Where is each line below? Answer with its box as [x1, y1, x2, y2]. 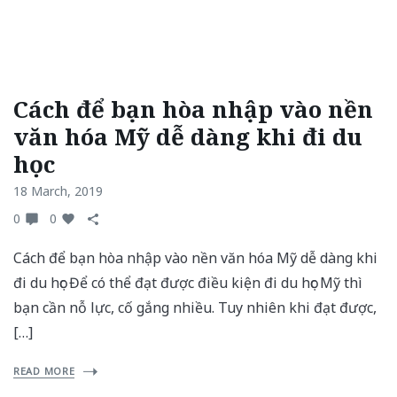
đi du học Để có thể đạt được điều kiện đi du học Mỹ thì [13, 273, 362, 292]
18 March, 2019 [13, 183, 103, 199]
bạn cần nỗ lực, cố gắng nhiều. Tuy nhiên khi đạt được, [13, 298, 377, 317]
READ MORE [13, 364, 75, 378]
